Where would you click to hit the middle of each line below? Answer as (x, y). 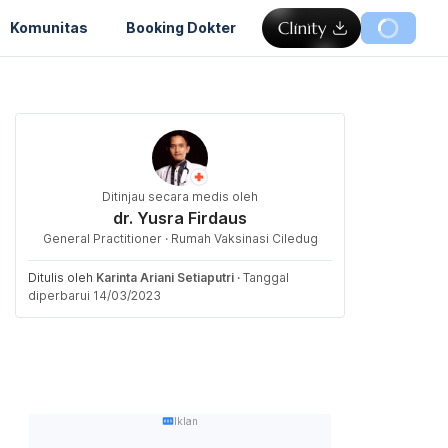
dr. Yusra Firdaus (180, 218)
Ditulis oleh (62, 277)
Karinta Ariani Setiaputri (165, 277)
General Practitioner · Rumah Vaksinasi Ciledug (180, 238)
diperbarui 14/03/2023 (94, 295)
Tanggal (266, 277)
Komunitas (49, 27)
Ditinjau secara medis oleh (180, 196)
